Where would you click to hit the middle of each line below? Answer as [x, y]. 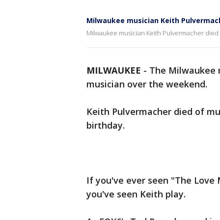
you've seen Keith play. [136, 194]
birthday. [106, 125]
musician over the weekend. [147, 84]
